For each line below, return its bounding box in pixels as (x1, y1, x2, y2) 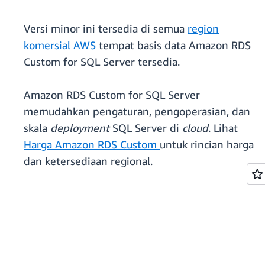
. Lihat (208, 121, 238, 135)
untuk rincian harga (160, 138, 254, 151)
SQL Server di (109, 121, 182, 135)
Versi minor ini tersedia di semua (24, 22, 188, 35)
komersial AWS (24, 38, 96, 52)
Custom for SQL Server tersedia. (24, 55, 180, 69)
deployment (50, 121, 109, 135)
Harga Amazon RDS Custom (24, 138, 157, 151)
